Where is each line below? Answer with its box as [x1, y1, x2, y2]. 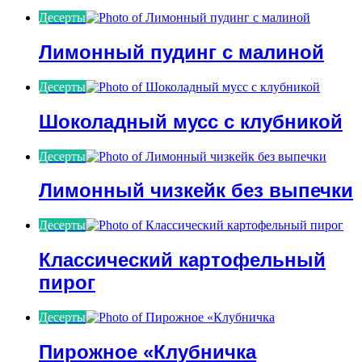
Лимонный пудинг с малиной [39, 40, 324, 63]
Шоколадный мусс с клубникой [39, 110, 343, 133]
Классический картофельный [39, 249, 326, 271]
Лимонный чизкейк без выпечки [39, 179, 353, 202]
